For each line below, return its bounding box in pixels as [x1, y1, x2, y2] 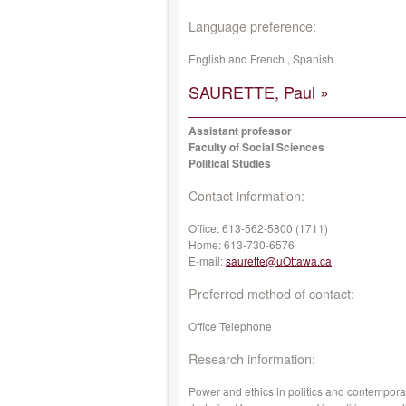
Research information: [188, 349, 315, 368]
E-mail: [188, 253, 226, 268]
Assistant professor [188, 122, 292, 139]
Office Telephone [188, 318, 272, 333]
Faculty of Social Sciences [188, 139, 324, 155]
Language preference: [188, 16, 316, 35]
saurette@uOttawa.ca [226, 253, 332, 268]
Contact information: [188, 186, 304, 205]
